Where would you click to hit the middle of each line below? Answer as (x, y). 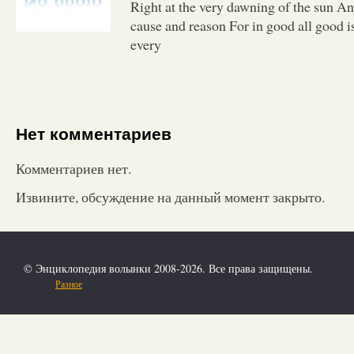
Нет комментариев (94, 134)
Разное (69, 283)
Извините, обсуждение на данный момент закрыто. (170, 196)
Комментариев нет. (73, 168)
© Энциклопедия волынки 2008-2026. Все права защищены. (168, 268)
